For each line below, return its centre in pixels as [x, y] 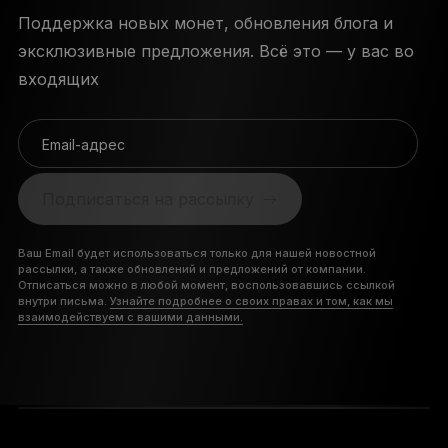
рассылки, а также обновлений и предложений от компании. [191, 268]
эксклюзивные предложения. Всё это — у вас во [215, 50]
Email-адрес [83, 144]
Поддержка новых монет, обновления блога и [205, 22]
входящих [58, 78]
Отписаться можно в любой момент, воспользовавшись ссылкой [206, 284]
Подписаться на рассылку [147, 198]
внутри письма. [63, 300]
